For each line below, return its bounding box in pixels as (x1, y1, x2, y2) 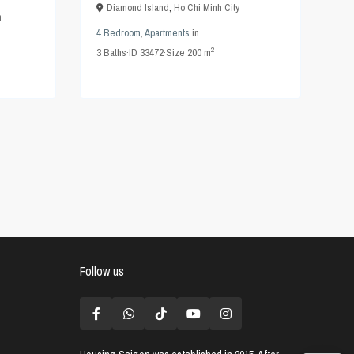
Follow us (80, 262, 124, 281)
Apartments (145, 26, 190, 40)
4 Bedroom (96, 26, 141, 40)
